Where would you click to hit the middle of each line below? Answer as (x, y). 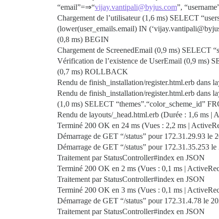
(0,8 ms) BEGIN (83, 39)
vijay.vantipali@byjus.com (136, 7)
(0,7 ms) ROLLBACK (93, 72)
